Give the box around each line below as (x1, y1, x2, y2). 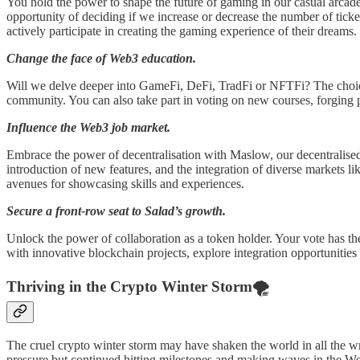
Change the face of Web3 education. (6, 51, 196, 66)
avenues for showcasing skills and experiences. (6, 177, 244, 191)
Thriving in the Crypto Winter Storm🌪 (6, 278, 269, 296)
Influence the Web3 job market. (6, 121, 170, 135)
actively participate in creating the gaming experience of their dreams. (6, 24, 357, 39)
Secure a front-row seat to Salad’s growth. (6, 204, 226, 219)
